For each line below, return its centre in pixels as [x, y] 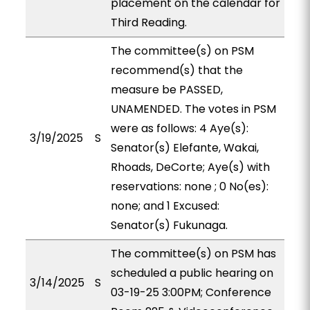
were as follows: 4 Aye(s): [179, 128]
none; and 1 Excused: [165, 206]
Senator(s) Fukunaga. [169, 225]
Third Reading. [148, 22]
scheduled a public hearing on [192, 273]
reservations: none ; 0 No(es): [189, 186]
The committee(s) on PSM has [193, 254]
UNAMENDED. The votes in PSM [193, 109]
